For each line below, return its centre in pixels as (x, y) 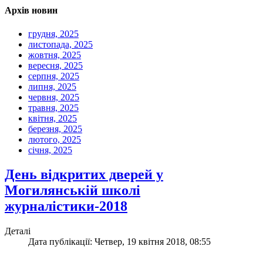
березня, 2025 (55, 129)
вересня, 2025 (55, 65)
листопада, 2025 (60, 44)
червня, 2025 (54, 97)
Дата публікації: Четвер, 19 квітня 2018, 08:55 (119, 242)
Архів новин (31, 11)
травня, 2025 (53, 107)
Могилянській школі (73, 190)
